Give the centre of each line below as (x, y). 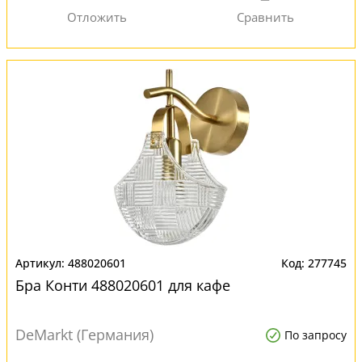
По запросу (316, 335)
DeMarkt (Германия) (84, 335)
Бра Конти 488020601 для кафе (123, 285)
